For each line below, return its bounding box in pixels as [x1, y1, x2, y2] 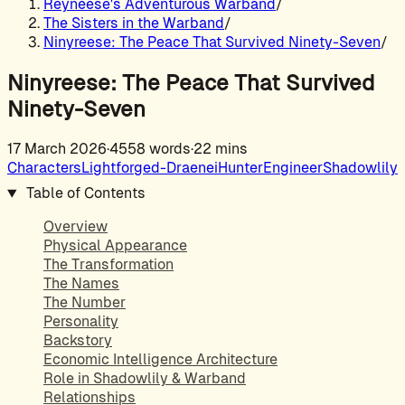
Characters [7, 159, 81, 177]
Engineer [263, 159, 323, 177]
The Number [43, 294, 126, 312]
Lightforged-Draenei [81, 159, 218, 177]
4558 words [109, 140, 191, 158]
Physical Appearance [43, 237, 187, 255]
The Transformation [43, 256, 174, 274]
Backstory [43, 332, 112, 350]
